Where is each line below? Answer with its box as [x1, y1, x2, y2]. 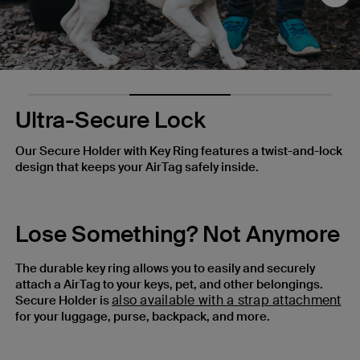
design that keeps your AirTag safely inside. [15, 159, 259, 176]
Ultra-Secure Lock [15, 105, 206, 136]
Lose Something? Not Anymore [15, 219, 340, 250]
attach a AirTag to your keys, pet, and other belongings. [15, 276, 323, 293]
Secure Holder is [15, 292, 112, 309]
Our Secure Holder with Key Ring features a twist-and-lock [15, 143, 342, 160]
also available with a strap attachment [112, 292, 342, 309]
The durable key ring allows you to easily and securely [15, 260, 315, 277]
